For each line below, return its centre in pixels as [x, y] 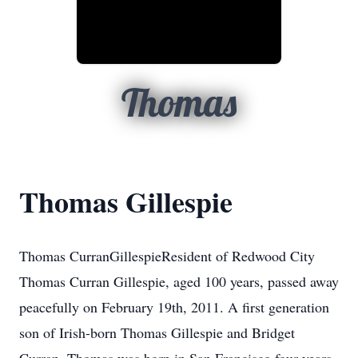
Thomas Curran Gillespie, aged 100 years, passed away [179, 281]
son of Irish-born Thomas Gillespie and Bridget [157, 332]
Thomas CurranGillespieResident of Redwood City [167, 256]
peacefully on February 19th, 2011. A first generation [174, 307]
